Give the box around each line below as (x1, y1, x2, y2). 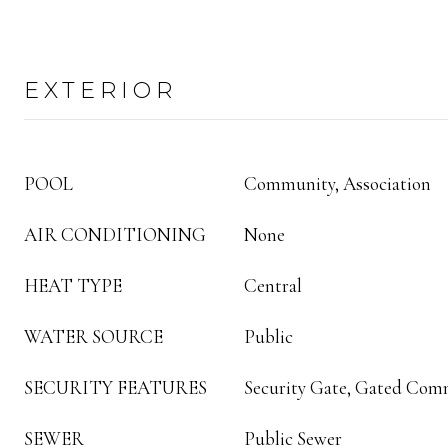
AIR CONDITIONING (24, 223, 206, 246)
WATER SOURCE (24, 325, 163, 348)
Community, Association (244, 172, 431, 195)
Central (244, 274, 302, 297)
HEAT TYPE (24, 274, 122, 297)
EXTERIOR (24, 77, 177, 104)
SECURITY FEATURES (24, 376, 207, 399)
